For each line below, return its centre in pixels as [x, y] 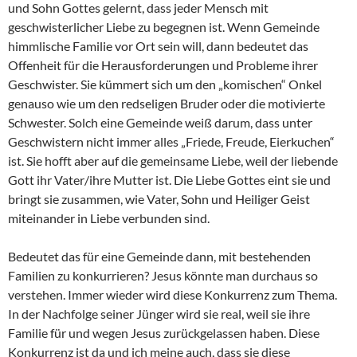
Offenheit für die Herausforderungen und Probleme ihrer [163, 65]
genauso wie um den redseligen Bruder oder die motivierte [167, 103]
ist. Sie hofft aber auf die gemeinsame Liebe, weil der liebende [173, 160]
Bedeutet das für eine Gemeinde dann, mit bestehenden [159, 256]
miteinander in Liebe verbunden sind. [109, 218]
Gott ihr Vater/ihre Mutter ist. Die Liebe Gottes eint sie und [169, 179]
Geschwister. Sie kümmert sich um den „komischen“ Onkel [165, 84]
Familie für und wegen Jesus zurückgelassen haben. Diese [164, 332]
